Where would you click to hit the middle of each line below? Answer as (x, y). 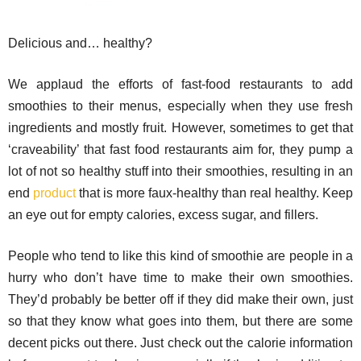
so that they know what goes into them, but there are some (180, 321)
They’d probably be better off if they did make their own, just (180, 299)
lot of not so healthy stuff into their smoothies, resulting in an (180, 171)
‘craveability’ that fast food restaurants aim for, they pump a (180, 149)
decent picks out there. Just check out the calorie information (180, 343)
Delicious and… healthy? (80, 43)
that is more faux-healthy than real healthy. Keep (214, 193)
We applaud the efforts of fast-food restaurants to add (180, 84)
